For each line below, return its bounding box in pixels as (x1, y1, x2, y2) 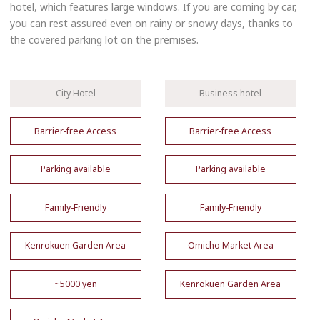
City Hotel (55, 86, 96, 99)
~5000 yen (54, 277, 97, 290)
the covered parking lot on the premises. (10, 33, 199, 47)
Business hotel (199, 86, 262, 99)
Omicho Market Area (187, 239, 274, 252)
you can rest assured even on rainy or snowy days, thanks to (10, 16, 293, 31)
